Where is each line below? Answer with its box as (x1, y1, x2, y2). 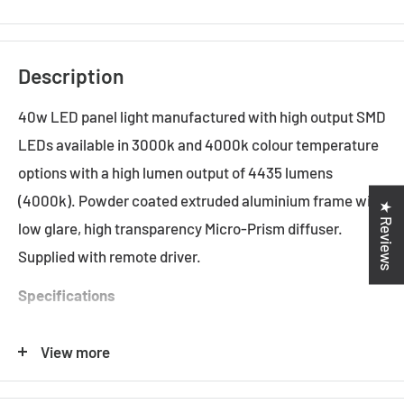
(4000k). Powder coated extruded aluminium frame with (18, 191, 384, 210)
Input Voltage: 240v (34, 325, 161, 344)
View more (41, 342, 110, 361)
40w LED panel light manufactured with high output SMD (18, 107, 386, 126)
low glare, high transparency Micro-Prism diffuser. (18, 219, 343, 238)
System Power (34, 357, 128, 376)
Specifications (18, 286, 115, 305)
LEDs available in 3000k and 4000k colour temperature (18, 135, 379, 154)
